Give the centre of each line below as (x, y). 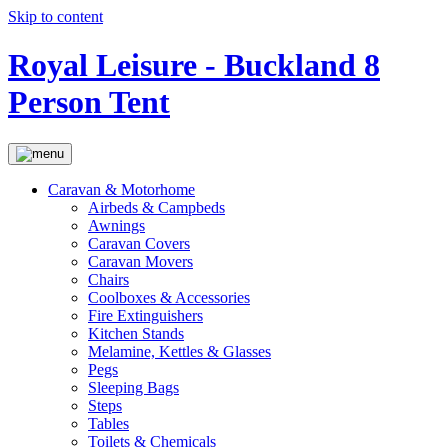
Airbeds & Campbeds (156, 207)
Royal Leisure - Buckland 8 (194, 65)
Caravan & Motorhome (121, 189)
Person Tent (89, 102)
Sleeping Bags (133, 387)
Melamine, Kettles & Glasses (179, 351)
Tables (108, 423)
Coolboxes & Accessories (169, 297)
